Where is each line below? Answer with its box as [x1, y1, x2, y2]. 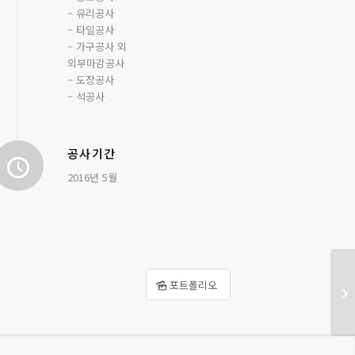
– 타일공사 [67, 22, 114, 38]
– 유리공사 [67, 6, 114, 21]
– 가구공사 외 [67, 39, 127, 55]
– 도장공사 [67, 72, 114, 88]
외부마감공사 [67, 55, 124, 71]
